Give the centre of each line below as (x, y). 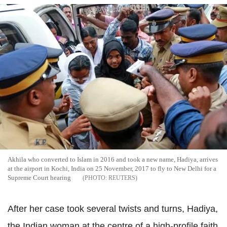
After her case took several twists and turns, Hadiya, (113, 209)
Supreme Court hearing (39, 177)
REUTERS (122, 178)
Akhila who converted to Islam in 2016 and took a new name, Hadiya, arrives (113, 159)
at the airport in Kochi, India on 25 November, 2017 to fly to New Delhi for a (112, 168)
